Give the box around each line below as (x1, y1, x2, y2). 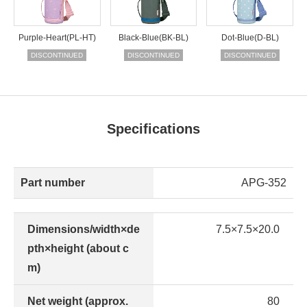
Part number (21, 176, 85, 188)
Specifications (107, 121, 200, 136)
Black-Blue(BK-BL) (118, 32, 188, 42)
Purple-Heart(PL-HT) (18, 32, 96, 42)
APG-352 (241, 176, 286, 188)
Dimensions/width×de (27, 223, 140, 235)
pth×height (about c (27, 242, 129, 254)
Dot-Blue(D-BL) (221, 32, 279, 42)
